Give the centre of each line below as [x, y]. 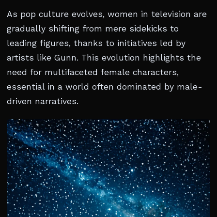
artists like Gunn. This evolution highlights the [104, 58]
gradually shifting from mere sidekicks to [93, 29]
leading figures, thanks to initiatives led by [96, 43]
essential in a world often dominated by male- [105, 87]
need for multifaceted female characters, [93, 72]
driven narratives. [43, 101]
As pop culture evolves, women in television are [107, 14]
